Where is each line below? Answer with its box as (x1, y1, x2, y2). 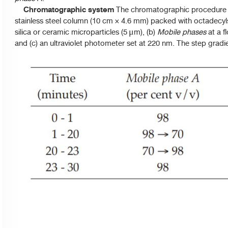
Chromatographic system (15, 3, 116, 16)
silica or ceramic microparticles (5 (15, 26, 127, 38)
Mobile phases (157, 26, 206, 38)
